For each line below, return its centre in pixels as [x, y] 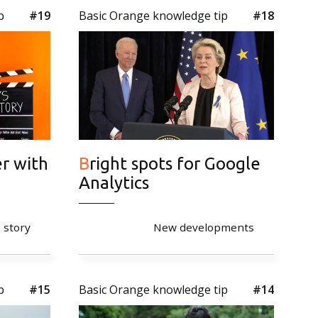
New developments [204, 227]
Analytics [114, 182]
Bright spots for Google [84, 163]
